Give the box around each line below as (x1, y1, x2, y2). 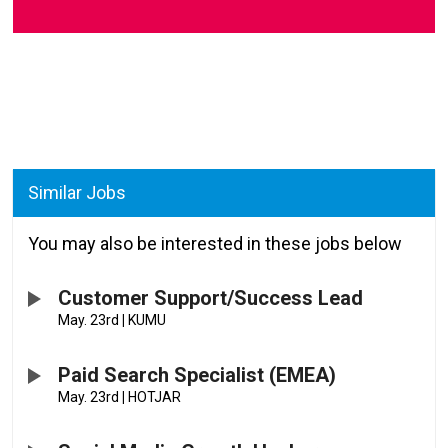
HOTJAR (125, 389, 182, 406)
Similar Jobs (28, 182, 127, 204)
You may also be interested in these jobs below (28, 233, 403, 255)
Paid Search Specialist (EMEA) (58, 363, 337, 388)
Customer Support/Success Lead (58, 286, 364, 311)
